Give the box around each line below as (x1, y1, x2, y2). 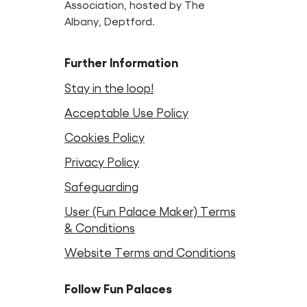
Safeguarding (64, 180, 138, 195)
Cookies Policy (64, 131, 145, 145)
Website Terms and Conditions (64, 246, 236, 260)
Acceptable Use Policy (64, 106, 188, 121)
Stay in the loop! (64, 82, 153, 96)
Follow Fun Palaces (64, 282, 172, 297)
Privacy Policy (64, 156, 139, 170)
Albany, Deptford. (64, 15, 155, 28)
